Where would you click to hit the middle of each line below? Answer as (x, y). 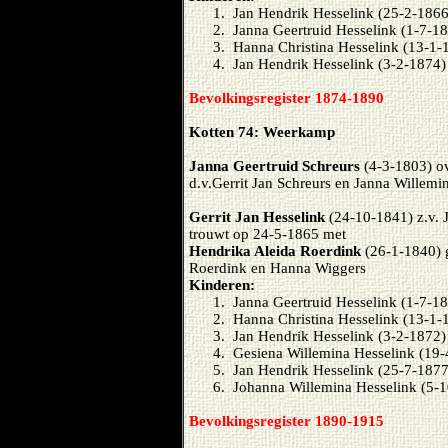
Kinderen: (222, 284)
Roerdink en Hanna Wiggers (277, 267)
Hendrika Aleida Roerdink (277, 250)
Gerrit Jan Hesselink (259, 216)
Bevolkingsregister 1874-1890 (286, 97)
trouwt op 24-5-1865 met (267, 233)
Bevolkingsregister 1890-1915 (286, 420)
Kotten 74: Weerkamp (262, 131)
